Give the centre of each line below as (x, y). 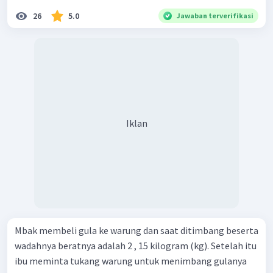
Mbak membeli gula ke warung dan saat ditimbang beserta (136, 231)
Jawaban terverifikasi (215, 16)
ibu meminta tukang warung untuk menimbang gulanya (131, 261)
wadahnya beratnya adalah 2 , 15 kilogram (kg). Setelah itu (136, 246)
